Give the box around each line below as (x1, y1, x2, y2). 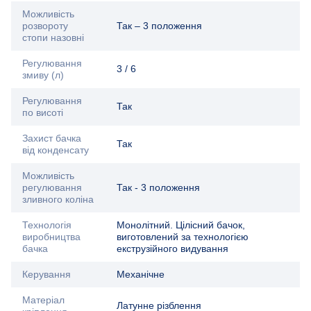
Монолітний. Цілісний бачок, (117, 219, 245, 231)
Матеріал (22, 294, 65, 306)
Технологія (22, 219, 72, 231)
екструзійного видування (117, 243, 228, 255)
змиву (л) (22, 69, 64, 81)
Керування (22, 269, 71, 280)
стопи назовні (22, 32, 84, 44)
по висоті (22, 107, 63, 119)
